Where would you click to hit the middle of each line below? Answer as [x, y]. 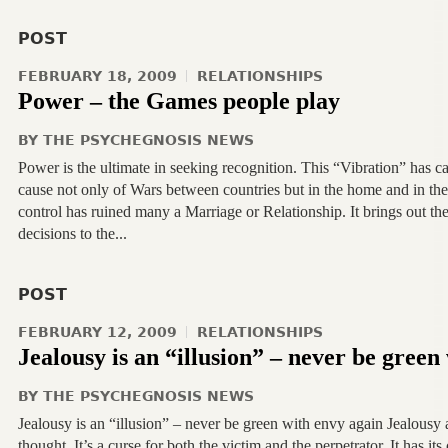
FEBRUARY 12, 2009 [97, 332]
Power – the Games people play [178, 101]
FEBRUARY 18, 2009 [97, 76]
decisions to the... [72, 233]
